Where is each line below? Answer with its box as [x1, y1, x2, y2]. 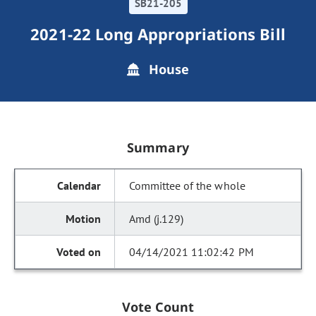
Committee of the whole [129, 178, 245, 193]
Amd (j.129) [129, 212, 184, 226]
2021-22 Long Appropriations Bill [30, 23, 286, 44]
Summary [127, 139, 189, 156]
